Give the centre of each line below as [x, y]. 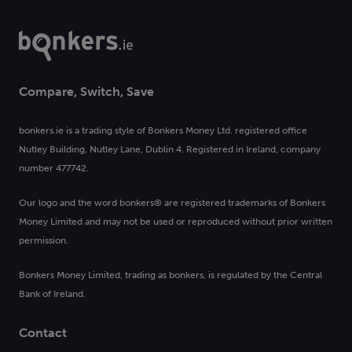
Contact [43, 333]
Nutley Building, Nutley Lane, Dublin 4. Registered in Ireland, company [170, 150]
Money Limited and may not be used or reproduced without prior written [176, 222]
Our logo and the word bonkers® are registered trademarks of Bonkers [172, 203]
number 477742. [54, 169]
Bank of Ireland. [52, 294]
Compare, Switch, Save [86, 92]
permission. [44, 241]
